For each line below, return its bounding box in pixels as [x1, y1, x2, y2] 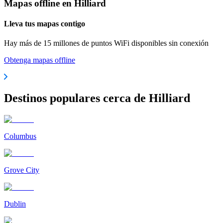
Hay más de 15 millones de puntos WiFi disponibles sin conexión [4, 39, 209, 48]
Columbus [4, 131, 36, 140]
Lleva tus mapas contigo [4, 19, 85, 28]
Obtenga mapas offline [4, 56, 75, 65]
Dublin [4, 199, 26, 208]
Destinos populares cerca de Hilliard [4, 91, 190, 105]
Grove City [4, 165, 39, 174]
